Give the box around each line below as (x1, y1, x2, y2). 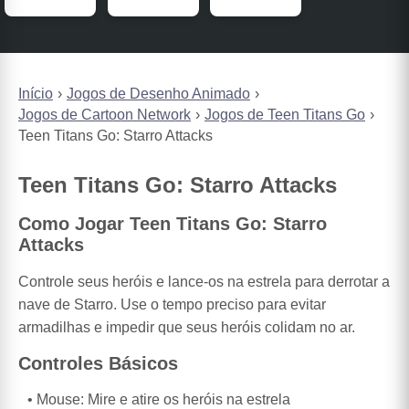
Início (18, 86, 53, 102)
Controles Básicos (18, 353, 178, 374)
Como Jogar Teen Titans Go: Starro (18, 213, 327, 234)
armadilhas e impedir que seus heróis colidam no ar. (18, 319, 355, 335)
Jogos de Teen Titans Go (204, 107, 365, 123)
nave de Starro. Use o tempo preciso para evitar (18, 296, 326, 312)
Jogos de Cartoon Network (18, 107, 191, 123)
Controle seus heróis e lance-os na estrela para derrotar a (18, 273, 390, 289)
